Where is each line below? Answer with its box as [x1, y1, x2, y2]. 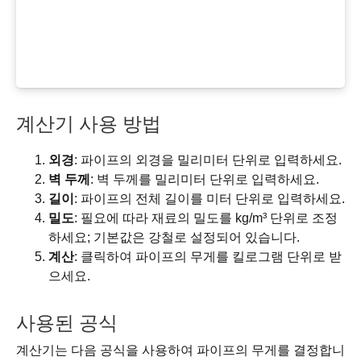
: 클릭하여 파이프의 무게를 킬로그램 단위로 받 [74, 250, 342, 264]
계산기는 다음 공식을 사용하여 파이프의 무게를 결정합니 [16, 342, 345, 357]
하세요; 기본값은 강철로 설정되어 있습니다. [48, 230, 300, 245]
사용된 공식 [16, 308, 118, 335]
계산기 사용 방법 [16, 110, 161, 137]
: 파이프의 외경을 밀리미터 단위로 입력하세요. [74, 153, 342, 168]
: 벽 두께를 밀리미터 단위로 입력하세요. [90, 172, 319, 187]
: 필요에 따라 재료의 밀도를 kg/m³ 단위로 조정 [74, 211, 338, 226]
